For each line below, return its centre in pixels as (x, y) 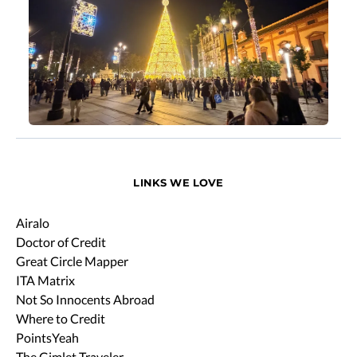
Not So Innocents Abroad (85, 299)
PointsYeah (47, 337)
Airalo (33, 222)
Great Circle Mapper (72, 261)
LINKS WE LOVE (178, 182)
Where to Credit (61, 318)
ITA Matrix (45, 280)
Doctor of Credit (61, 241)
